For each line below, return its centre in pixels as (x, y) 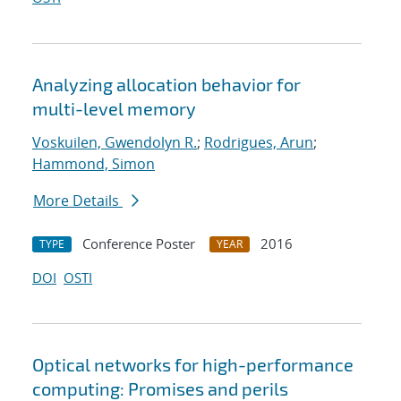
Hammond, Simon (94, 164)
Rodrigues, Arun (259, 143)
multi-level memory (114, 109)
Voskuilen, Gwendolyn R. (115, 143)
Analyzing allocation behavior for (166, 85)
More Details (78, 201)
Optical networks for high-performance (193, 365)
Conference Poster (139, 244)
